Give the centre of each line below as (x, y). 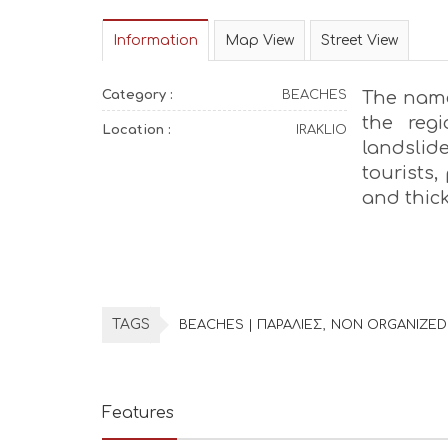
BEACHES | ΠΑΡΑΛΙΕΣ (250, 325)
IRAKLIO (321, 130)
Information (155, 40)
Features (138, 413)
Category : (137, 95)
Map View (259, 40)
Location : (136, 130)
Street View (359, 40)
